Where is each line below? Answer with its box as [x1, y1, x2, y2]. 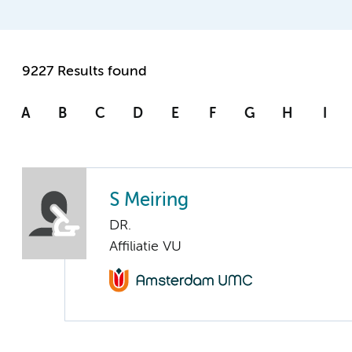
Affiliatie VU [109, 240, 181, 255]
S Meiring [109, 192, 189, 211]
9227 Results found [22, 64, 147, 79]
